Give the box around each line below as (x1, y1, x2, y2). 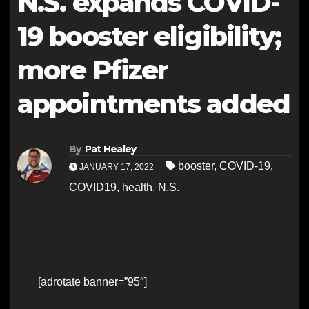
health (122, 181, 152, 194)
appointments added (17, 88, 290, 120)
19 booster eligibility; (17, 20, 281, 52)
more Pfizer (17, 54, 168, 86)
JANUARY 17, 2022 (77, 162, 156, 172)
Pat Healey (84, 143, 137, 156)
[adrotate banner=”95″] (38, 276, 147, 288)
